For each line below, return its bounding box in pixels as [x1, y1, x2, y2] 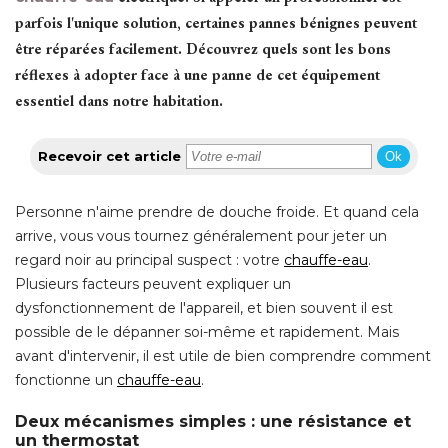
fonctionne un [15, 370, 117, 389]
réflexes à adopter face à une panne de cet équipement [15, 64, 380, 84]
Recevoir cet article [38, 147, 181, 164]
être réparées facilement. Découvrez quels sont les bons [15, 38, 391, 58]
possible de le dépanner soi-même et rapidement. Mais [15, 322, 399, 341]
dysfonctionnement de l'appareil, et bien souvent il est [15, 298, 393, 317]
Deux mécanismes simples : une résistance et [15, 411, 411, 431]
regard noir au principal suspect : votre [15, 250, 284, 269]
